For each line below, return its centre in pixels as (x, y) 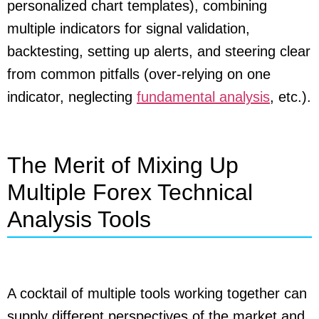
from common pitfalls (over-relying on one (139, 74)
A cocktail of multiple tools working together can (157, 293)
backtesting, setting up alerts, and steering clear (159, 51)
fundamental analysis (203, 96)
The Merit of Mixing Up (123, 165)
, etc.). (291, 96)
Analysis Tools (79, 219)
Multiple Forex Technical (130, 192)
